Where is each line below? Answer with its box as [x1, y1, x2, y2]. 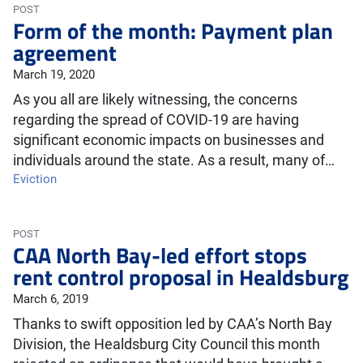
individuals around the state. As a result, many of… [13, 152, 335, 169]
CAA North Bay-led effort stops [13, 238, 307, 271]
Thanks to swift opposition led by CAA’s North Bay [13, 315, 332, 333]
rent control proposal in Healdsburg [13, 260, 348, 293]
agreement [13, 36, 117, 69]
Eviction [13, 172, 57, 186]
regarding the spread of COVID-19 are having [13, 111, 299, 129]
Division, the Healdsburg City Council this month [13, 335, 320, 353]
